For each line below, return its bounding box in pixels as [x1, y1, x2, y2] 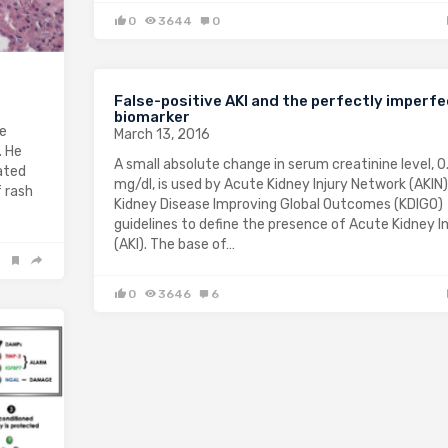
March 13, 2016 [114, 125, 210, 143]
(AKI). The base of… [114, 235, 235, 253]
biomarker [114, 107, 190, 126]
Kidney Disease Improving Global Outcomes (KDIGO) [114, 195, 443, 213]
